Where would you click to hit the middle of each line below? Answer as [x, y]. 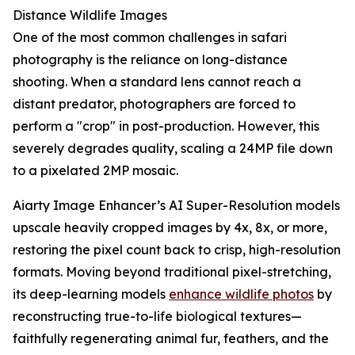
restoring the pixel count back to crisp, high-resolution [177, 250]
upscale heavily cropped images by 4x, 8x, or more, [170, 228]
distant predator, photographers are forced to [154, 104]
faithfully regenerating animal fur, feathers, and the [171, 339]
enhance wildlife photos [241, 294]
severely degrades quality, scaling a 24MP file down [173, 149]
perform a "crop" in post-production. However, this [166, 126]
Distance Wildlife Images [90, 15]
